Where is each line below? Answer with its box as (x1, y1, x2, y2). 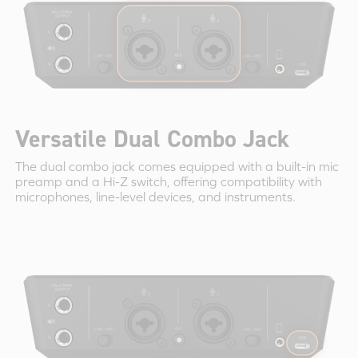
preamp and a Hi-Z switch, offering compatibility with (14, 173, 322, 189)
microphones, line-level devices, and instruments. (14, 189, 296, 204)
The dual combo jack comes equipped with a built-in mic (14, 158, 339, 173)
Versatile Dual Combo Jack (14, 123, 289, 156)
